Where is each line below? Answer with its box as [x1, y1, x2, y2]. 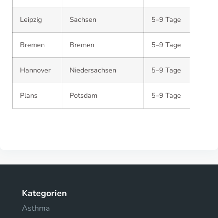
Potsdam [70, 91, 97, 100]
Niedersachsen [70, 65, 116, 75]
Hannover [20, 65, 51, 75]
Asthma [22, 203, 50, 214]
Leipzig [20, 15, 42, 24]
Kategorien [22, 187, 67, 199]
